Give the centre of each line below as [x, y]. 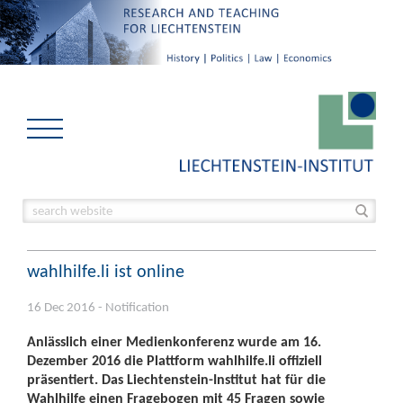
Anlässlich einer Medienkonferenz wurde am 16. [174, 341]
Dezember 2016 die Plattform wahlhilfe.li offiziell [175, 360]
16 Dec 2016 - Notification [98, 307]
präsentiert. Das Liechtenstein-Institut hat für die [176, 379]
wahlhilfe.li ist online [106, 271]
